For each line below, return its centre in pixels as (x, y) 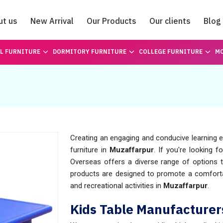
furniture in (90, 150)
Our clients (170, 21)
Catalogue (111, 48)
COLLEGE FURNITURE (170, 52)
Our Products (111, 21)
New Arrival (52, 21)
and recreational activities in (116, 186)
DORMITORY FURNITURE (89, 52)
